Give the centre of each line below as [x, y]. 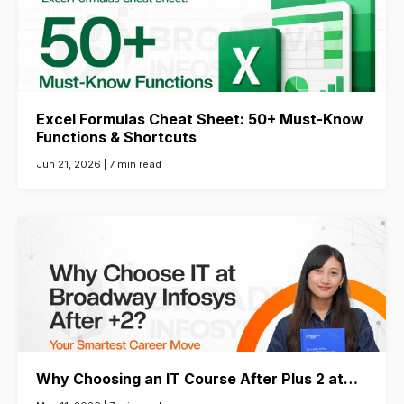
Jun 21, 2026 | [73, 164]
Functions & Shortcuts [116, 137]
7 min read [135, 164]
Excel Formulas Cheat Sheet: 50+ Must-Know [200, 119]
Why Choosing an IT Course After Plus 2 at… [197, 378]
